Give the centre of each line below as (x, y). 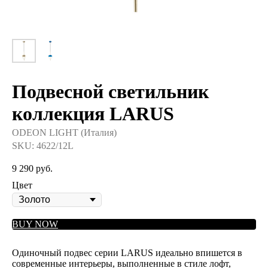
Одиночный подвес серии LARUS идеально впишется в (127, 252)
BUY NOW (35, 224)
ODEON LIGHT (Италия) (64, 133)
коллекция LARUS (93, 114)
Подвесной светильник (110, 92)
